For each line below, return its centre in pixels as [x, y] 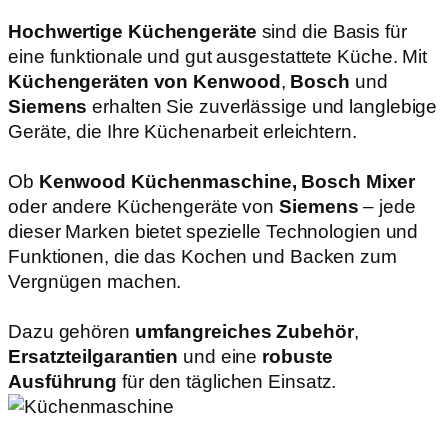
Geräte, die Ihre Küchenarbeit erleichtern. [182, 132]
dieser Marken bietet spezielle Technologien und [213, 232]
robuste [297, 357]
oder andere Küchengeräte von [144, 207]
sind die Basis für [331, 32]
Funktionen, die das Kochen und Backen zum [202, 257]
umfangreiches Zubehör [244, 332]
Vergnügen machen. [97, 282]
